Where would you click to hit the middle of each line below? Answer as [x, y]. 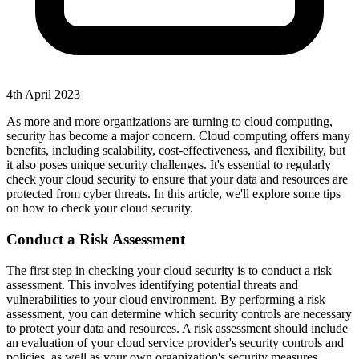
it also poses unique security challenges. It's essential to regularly [169, 165]
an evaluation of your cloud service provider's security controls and [175, 342]
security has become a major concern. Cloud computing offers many [178, 136]
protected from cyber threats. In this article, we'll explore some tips [173, 194]
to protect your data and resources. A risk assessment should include [177, 328]
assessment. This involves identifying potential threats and [152, 284]
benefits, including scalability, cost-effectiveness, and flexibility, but [176, 151]
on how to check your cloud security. [100, 208]
